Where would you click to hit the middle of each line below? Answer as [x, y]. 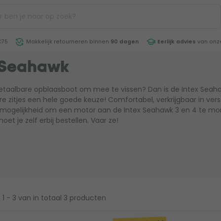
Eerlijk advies [176, 42]
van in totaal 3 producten [62, 198]
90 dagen [125, 42]
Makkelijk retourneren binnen [68, 42]
